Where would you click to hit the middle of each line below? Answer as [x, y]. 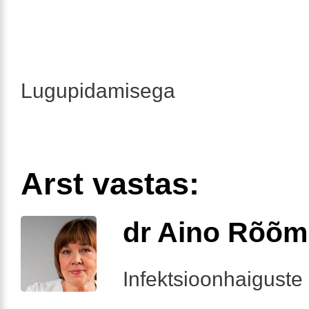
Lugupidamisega [98, 90]
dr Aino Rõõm [215, 232]
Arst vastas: [110, 183]
